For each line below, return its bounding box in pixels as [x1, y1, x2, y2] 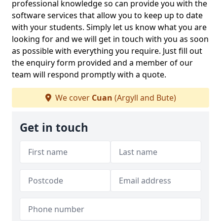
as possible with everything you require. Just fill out [12, 45, 202, 56]
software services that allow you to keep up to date [12, 10, 203, 21]
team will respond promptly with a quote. [12, 69, 166, 80]
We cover [53, 92, 92, 103]
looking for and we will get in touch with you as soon [12, 34, 209, 44]
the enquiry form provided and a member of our [12, 57, 193, 68]
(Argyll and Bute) [112, 92, 176, 103]
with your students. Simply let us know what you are [12, 22, 207, 33]
